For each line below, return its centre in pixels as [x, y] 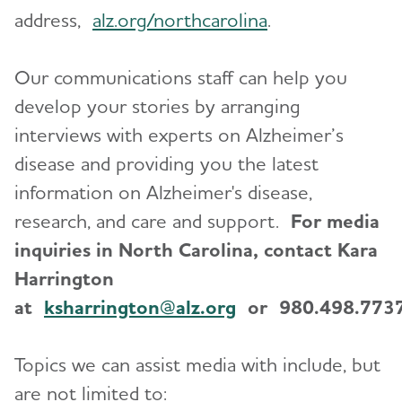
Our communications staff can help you [181, 77]
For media [335, 220]
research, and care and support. [153, 220]
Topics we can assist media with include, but [197, 364]
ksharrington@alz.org [140, 306]
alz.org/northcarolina [180, 19]
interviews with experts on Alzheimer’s [179, 134]
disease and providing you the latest [166, 163]
